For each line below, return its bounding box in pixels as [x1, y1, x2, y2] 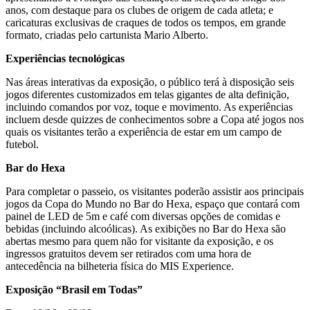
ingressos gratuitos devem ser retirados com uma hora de [6, 248, 251, 260]
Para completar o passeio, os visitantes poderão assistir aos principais [6, 185, 304, 198]
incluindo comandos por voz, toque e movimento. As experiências [6, 101, 293, 113]
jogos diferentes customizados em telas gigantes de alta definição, [6, 89, 289, 101]
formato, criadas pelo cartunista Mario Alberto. [6, 29, 208, 42]
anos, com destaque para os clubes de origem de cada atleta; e [6, 4, 273, 17]
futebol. [6, 138, 42, 151]
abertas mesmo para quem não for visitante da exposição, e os [6, 235, 273, 248]
